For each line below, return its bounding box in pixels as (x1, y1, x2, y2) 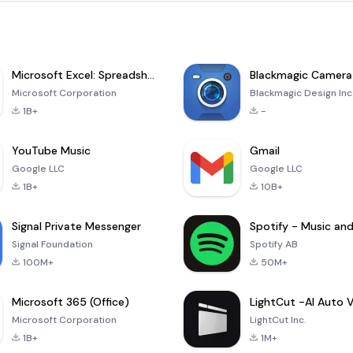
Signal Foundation (11, 238, 93, 251)
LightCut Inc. (250, 314, 307, 327)
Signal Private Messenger (11, 219, 141, 234)
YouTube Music (11, 143, 91, 158)
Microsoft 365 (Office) (11, 295, 129, 310)
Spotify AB (250, 238, 299, 251)
